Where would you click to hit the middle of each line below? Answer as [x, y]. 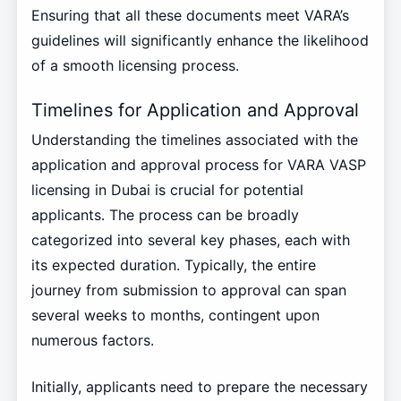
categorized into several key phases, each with [190, 239]
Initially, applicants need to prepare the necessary [199, 386]
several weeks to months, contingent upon [175, 315]
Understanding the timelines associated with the [194, 139]
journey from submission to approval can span [188, 290]
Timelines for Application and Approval [195, 111]
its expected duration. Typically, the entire [173, 264]
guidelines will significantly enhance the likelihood [200, 41]
